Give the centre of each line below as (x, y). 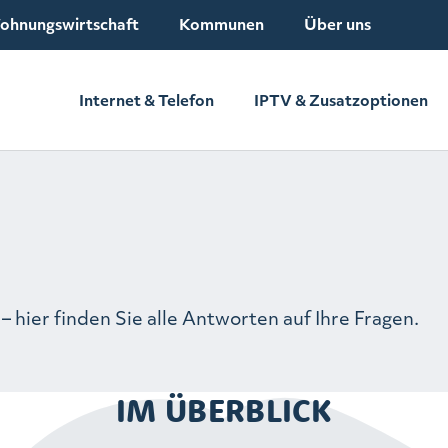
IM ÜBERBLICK (224, 410)
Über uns (337, 24)
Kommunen (221, 24)
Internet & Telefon (146, 100)
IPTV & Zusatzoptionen (341, 100)
